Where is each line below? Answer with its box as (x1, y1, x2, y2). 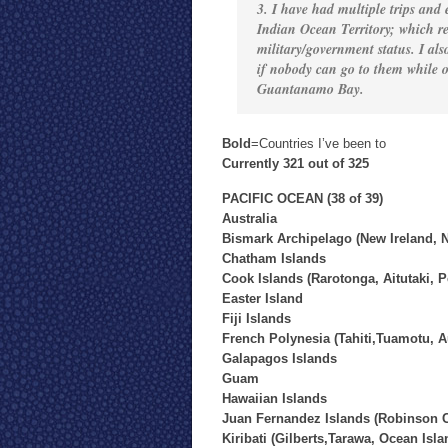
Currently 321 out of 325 (222, 156, 369, 171)
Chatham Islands (222, 251, 326, 266)
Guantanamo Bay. (257, 79, 364, 99)
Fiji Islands (222, 311, 291, 326)
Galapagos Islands (222, 351, 337, 366)
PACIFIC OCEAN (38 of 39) (222, 191, 383, 206)
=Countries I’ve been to (251, 136, 386, 151)
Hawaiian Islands (222, 391, 327, 406)
